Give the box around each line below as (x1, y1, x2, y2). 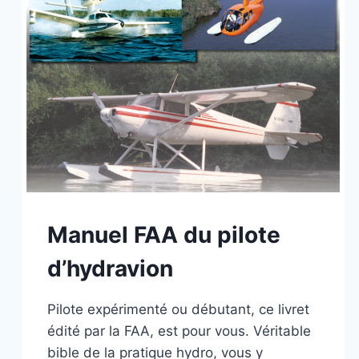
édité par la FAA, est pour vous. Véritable (47, 322, 311, 339)
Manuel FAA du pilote (47, 220, 280, 248)
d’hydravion (47, 254, 173, 282)
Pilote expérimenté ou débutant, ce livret (47, 301, 309, 317)
